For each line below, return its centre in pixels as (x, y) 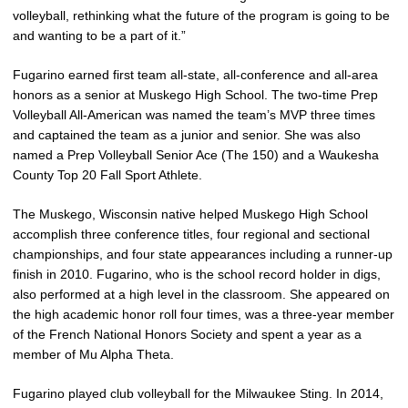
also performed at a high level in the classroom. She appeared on (201, 294)
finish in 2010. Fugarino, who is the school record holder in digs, (197, 274)
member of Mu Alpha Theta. (93, 354)
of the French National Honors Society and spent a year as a (187, 334)
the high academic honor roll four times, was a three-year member (204, 314)
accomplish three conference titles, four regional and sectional (191, 234)
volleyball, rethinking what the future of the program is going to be (201, 15)
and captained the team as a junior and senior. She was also (187, 134)
